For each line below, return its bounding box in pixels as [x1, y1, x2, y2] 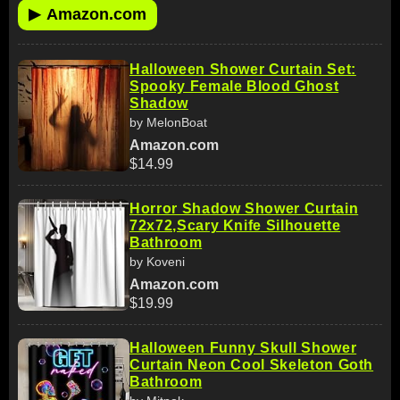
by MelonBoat [129, 114, 207, 129]
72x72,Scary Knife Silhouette [129, 217, 341, 233]
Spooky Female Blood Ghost [129, 78, 339, 94]
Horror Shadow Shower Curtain [129, 200, 359, 216]
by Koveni [129, 254, 185, 269]
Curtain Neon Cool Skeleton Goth [129, 356, 374, 372]
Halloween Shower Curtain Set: [129, 61, 356, 77]
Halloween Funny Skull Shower [129, 339, 357, 355]
